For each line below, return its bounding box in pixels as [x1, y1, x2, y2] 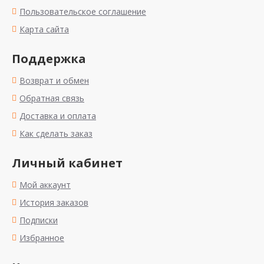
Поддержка [12, 51, 86, 67]
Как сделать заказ [19, 128, 93, 139]
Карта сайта [19, 24, 69, 35]
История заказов [19, 197, 88, 208]
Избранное [19, 232, 64, 243]
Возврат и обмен [19, 75, 89, 86]
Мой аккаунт [19, 179, 71, 190]
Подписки [19, 214, 58, 226]
